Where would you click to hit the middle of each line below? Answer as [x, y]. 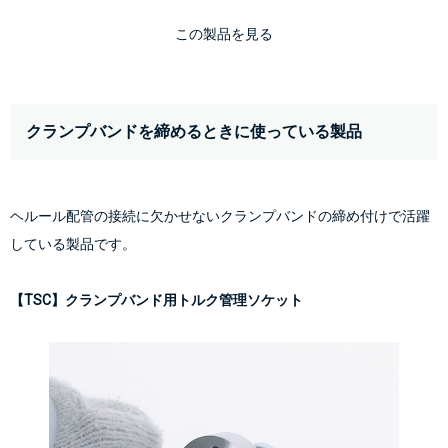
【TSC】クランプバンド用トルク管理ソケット [156, 299]
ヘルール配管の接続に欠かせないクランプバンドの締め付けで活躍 [220, 215]
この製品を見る [224, 33]
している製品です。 [73, 243]
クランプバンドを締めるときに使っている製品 [194, 131]
